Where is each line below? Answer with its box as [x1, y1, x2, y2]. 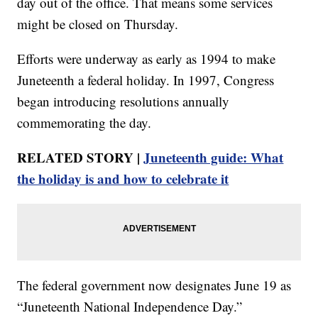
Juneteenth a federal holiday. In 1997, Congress [17, 70, 275, 89]
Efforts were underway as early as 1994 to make [17, 49, 276, 67]
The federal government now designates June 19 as [17, 275, 292, 294]
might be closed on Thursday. [17, 14, 179, 33]
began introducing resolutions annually [17, 92, 230, 110]
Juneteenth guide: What [143, 147, 284, 167]
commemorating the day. [17, 113, 152, 131]
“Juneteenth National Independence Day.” [17, 297, 243, 315]
